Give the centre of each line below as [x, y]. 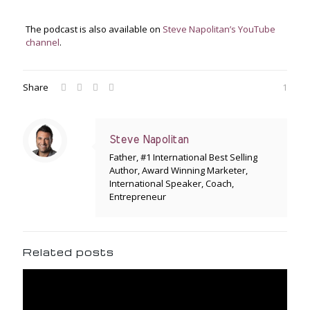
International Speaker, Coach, [172, 184]
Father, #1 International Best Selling [183, 157]
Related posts [69, 252]
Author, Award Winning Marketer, [179, 171]
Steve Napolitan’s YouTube [219, 29]
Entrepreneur [138, 197]
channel [42, 43]
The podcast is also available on [94, 29]
